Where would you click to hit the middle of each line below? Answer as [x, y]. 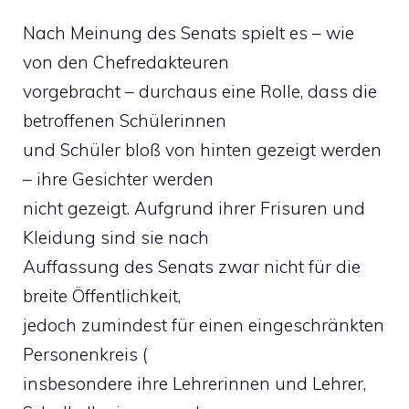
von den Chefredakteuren [126, 62]
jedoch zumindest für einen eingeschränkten [204, 325]
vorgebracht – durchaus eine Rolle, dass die [200, 91]
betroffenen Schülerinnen [125, 121]
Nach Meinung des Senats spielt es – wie [189, 33]
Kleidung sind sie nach [116, 237]
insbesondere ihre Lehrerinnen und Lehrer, [194, 383]
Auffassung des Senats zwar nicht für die [192, 267]
